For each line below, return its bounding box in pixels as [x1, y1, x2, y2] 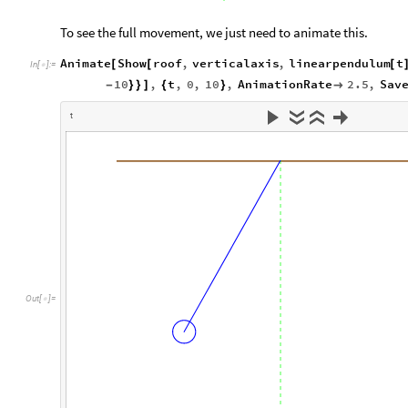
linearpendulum [289, 55, 392, 71]
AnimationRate [237, 76, 332, 92]
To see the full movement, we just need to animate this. [60, 24, 368, 41]
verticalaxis [192, 55, 280, 71]
